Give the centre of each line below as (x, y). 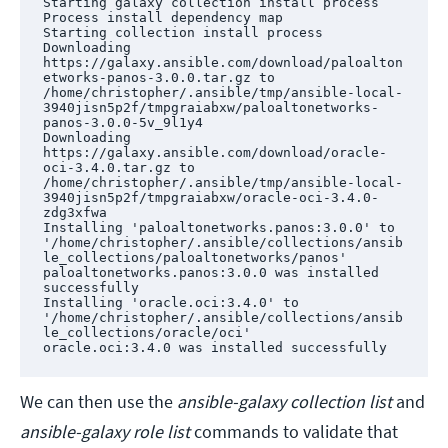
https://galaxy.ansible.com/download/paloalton (222, 62)
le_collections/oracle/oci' (146, 332)
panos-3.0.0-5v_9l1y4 (122, 122)
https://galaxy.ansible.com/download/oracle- (214, 152)
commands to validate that (294, 432)
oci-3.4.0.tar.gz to (118, 167)
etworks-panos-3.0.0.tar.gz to (158, 77)
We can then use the (98, 402)
